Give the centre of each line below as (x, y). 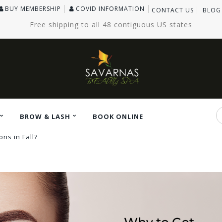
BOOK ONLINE (118, 116)
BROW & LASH (45, 116)
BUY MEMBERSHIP (33, 9)
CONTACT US (172, 10)
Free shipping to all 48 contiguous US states (111, 24)
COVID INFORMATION (110, 9)
